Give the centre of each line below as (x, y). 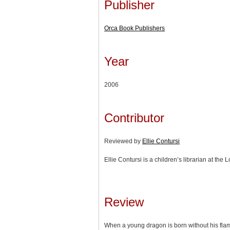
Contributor (134, 118)
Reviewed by (123, 141)
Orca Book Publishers (135, 28)
